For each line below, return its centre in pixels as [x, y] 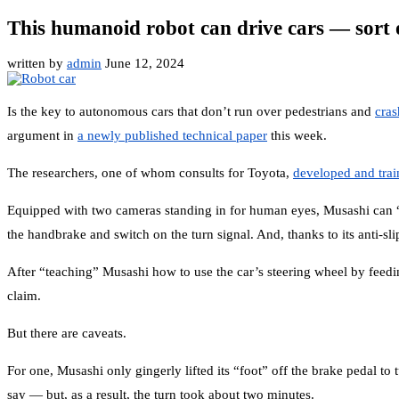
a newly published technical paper [172, 136]
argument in [42, 136]
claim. [24, 296]
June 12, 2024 [145, 64]
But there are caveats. [67, 334]
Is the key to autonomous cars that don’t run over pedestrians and [191, 112]
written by [37, 64]
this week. [297, 136]
